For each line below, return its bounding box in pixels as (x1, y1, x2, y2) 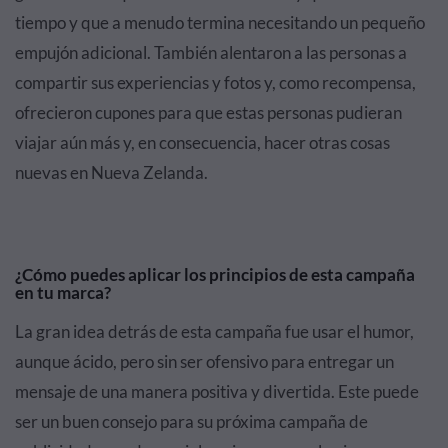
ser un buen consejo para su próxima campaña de (15, 411, 368, 433)
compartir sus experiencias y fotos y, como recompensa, (15, 72, 416, 94)
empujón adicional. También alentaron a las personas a (15, 42, 407, 64)
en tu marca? (15, 282, 111, 304)
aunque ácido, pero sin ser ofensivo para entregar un (15, 351, 394, 373)
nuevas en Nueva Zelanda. (15, 162, 208, 184)
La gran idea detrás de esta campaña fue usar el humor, (15, 321, 414, 343)
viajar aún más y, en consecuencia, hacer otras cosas (15, 132, 390, 154)
